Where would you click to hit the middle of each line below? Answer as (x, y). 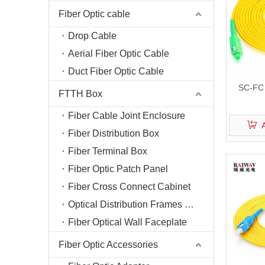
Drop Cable (92, 36)
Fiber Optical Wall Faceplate (127, 222)
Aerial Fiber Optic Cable (119, 54)
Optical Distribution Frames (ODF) (189, 204)
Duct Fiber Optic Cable (116, 71)
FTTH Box (80, 94)
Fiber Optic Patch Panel (118, 169)
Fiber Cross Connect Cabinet (129, 187)
